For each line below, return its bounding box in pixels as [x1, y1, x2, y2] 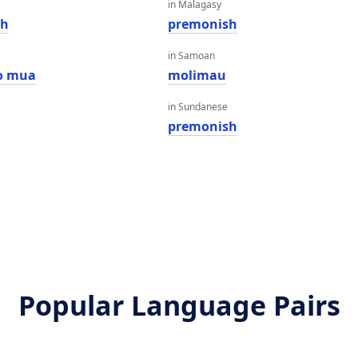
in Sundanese [167, 100, 228, 113]
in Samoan [167, 49, 215, 62]
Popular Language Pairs [18, 287, 340, 324]
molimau [167, 66, 226, 84]
